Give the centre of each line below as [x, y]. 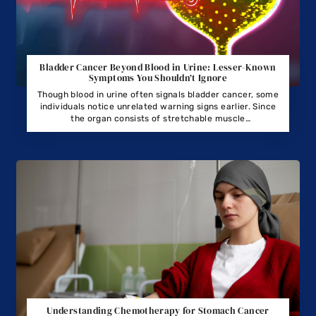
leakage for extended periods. [158, 142]
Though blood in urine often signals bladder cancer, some [158, 94]
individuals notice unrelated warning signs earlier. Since [158, 106]
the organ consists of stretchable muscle [158, 118]
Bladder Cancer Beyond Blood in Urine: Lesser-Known [158, 67]
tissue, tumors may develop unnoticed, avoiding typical [158, 130]
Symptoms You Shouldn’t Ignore [158, 78]
